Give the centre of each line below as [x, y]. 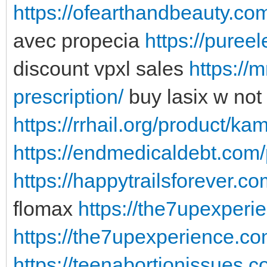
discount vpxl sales [101, 68]
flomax [46, 208]
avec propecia [79, 40]
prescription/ [68, 96]
